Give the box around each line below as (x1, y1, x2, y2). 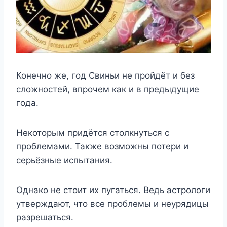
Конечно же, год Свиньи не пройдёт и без (16, 70, 195, 81)
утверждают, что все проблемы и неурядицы (16, 199, 209, 209)
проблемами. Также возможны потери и (16, 141, 188, 152)
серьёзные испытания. (16, 155, 112, 166)
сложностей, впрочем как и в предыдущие (16, 84, 199, 95)
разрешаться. (16, 212, 73, 223)
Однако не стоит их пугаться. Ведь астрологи (16, 185, 210, 196)
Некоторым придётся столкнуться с (16, 128, 169, 138)
